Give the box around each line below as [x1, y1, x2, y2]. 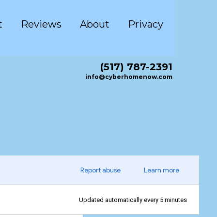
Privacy [128, 18, 163, 30]
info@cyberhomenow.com [85, 73, 172, 80]
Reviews [21, 18, 62, 30]
